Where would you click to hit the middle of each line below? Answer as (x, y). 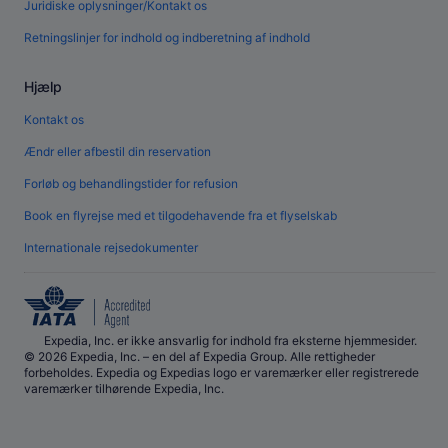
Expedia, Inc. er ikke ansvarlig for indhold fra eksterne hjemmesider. (230, 341)
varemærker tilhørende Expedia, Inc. (124, 389)
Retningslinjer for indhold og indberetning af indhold (167, 38)
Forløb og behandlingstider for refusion (131, 184)
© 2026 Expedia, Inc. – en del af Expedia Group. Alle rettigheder (199, 357)
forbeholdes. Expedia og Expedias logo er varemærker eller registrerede (221, 373)
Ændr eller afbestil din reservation (117, 152)
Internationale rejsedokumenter (111, 248)
